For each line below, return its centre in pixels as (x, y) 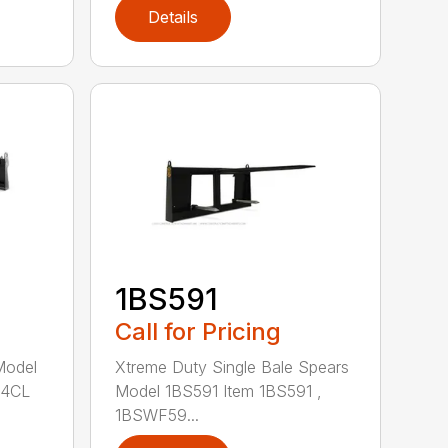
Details (173, 17)
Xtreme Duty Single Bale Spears (232, 367)
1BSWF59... (157, 415)
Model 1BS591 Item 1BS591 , (219, 391)
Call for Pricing (198, 332)
